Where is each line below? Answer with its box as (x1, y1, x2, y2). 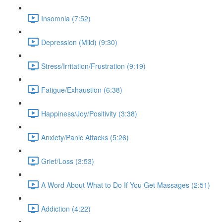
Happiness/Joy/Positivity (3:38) (41, 108, 137, 118)
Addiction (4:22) (41, 203, 91, 214)
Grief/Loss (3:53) (41, 156, 94, 166)
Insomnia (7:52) (41, 13, 91, 23)
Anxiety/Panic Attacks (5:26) (41, 132, 129, 142)
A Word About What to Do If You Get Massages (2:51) (41, 179, 210, 190)
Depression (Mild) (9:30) (41, 37, 117, 47)
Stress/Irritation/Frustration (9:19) (41, 60, 146, 71)
